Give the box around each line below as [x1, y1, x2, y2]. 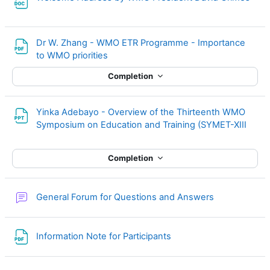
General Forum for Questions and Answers [36, 192, 216, 203]
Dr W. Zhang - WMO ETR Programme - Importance [36, 37, 245, 48]
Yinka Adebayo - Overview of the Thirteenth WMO [36, 106, 245, 118]
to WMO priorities [36, 49, 110, 61]
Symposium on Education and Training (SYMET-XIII [36, 119, 246, 130]
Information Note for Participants [36, 231, 174, 242]
